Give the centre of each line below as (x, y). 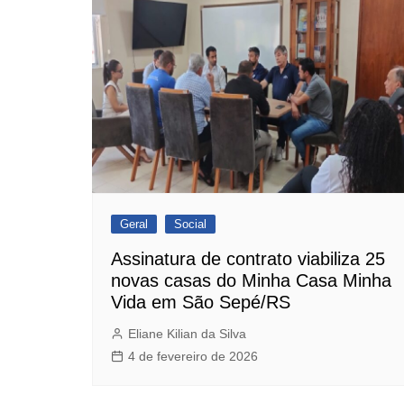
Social (190, 224)
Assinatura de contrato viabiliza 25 (248, 258)
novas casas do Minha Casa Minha (251, 280)
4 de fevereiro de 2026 (193, 356)
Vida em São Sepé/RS (201, 302)
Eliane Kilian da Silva (187, 333)
